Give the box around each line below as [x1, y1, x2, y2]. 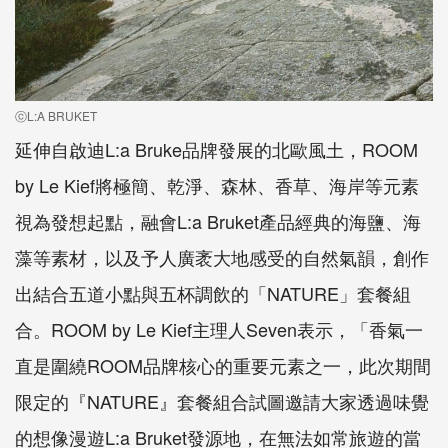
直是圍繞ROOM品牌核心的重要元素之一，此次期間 [15, 352, 431, 379]
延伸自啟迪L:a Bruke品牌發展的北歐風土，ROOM [15, 136, 418, 163]
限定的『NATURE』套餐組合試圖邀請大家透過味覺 [15, 388, 429, 415]
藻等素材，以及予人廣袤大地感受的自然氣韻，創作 [15, 244, 429, 271]
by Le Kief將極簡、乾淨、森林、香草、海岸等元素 [15, 172, 419, 199]
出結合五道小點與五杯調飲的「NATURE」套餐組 [15, 280, 411, 307]
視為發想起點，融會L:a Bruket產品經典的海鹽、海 [15, 208, 421, 235]
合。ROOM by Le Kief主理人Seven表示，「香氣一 [15, 316, 423, 343]
